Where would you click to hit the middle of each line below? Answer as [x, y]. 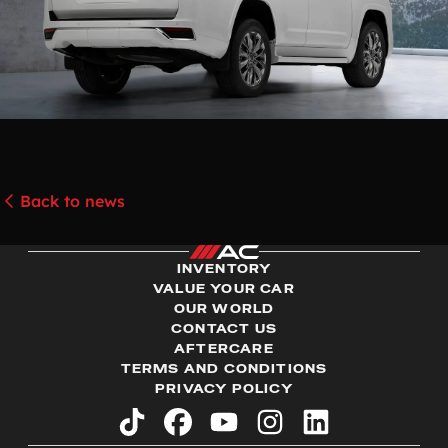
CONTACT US [224, 329]
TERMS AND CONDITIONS [224, 369]
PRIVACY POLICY [224, 389]
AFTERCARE [224, 349]
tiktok [152, 428]
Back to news [72, 200]
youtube [253, 428]
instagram [307, 428]
